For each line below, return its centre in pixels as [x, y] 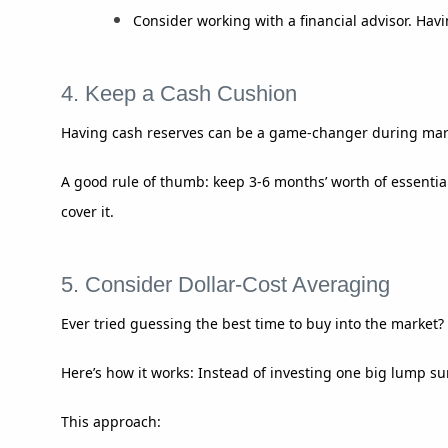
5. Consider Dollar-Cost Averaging [225, 284]
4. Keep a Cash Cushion [179, 93]
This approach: [111, 421]
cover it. [87, 211]
